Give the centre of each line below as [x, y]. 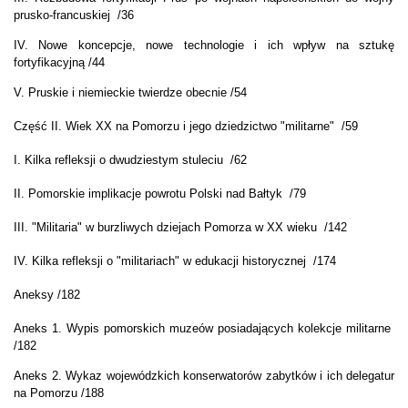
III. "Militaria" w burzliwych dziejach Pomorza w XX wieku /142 [180, 228]
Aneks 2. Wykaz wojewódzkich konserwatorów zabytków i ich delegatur [204, 376]
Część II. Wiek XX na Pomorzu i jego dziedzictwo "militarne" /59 [186, 127]
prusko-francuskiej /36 [74, 15]
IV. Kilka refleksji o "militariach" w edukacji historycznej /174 [175, 261]
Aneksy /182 [47, 295]
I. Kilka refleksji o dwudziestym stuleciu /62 [130, 160]
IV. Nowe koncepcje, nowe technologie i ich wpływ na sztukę [204, 46]
